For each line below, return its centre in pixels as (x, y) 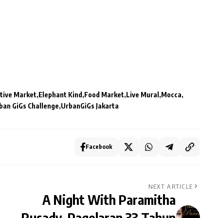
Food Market (104, 94)
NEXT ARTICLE (171, 186)
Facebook (99, 146)
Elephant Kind (60, 94)
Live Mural (143, 94)
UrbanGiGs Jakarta (90, 106)
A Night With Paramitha (109, 199)
